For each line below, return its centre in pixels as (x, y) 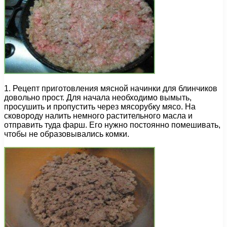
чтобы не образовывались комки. (67, 134)
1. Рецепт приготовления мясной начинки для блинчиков (111, 89)
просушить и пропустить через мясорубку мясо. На (100, 107)
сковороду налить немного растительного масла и (98, 116)
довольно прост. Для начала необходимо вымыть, (98, 98)
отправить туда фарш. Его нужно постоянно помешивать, (112, 125)
